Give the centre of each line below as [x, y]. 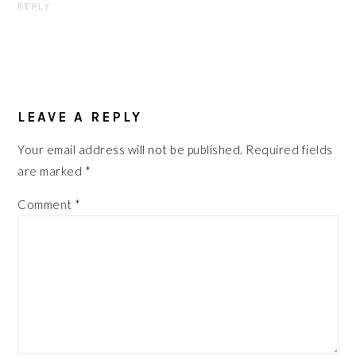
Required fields [289, 150]
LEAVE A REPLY [80, 117]
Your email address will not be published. [130, 150]
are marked [51, 171]
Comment [46, 205]
